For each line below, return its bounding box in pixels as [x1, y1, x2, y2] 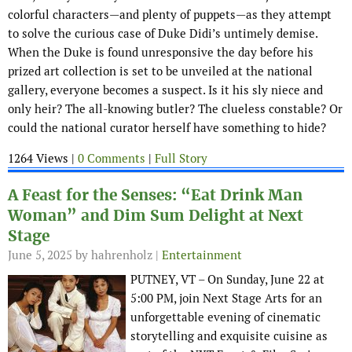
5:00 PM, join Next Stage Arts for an [130, 291, 322, 306]
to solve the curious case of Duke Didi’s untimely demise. [8, 26, 317, 42]
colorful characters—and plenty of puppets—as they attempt [8, 7, 332, 23]
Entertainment [162, 247, 242, 263]
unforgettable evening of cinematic [130, 310, 321, 325]
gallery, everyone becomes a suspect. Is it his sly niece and [8, 82, 323, 98]
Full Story [155, 151, 207, 167]
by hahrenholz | [72, 247, 162, 263]
